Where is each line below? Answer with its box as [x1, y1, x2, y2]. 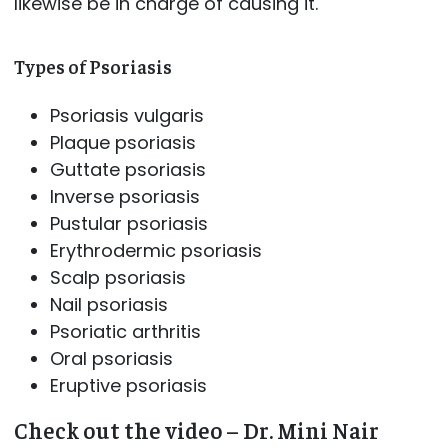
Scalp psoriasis [49, 265, 186, 291]
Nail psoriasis [49, 292, 168, 318]
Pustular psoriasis [49, 211, 208, 237]
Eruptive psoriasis [49, 373, 207, 399]
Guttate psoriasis [49, 157, 206, 183]
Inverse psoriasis [49, 184, 200, 210]
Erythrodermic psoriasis [49, 238, 262, 264]
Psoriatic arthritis [49, 319, 201, 345]
